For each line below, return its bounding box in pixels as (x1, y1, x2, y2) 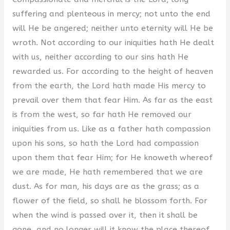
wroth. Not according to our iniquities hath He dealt (12, 37, 214, 47)
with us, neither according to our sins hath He (12, 52, 188, 62)
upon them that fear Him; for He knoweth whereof (12, 152, 213, 162)
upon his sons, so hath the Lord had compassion (12, 138, 199, 148)
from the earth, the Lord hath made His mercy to (12, 81, 206, 90)
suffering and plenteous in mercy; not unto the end (12, 9, 210, 18)
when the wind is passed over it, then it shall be (12, 210, 198, 220)
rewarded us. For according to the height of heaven (12, 66, 213, 76)
